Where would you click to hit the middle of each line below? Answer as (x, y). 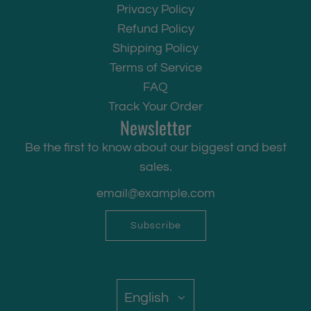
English (146, 298)
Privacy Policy (155, 10)
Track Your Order (155, 107)
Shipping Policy (155, 49)
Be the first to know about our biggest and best (155, 148)
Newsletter (155, 128)
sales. (155, 167)
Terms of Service (155, 68)
